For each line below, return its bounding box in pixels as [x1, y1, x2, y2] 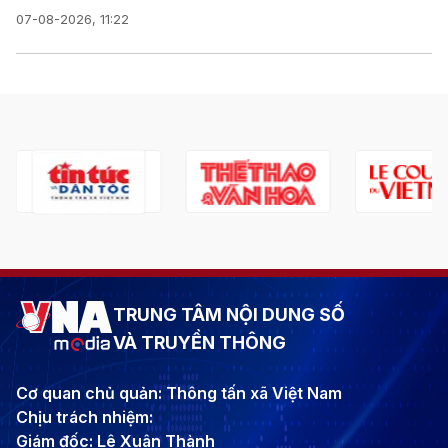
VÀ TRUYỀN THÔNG [113, 332, 286, 354]
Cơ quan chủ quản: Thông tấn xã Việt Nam [16, 383, 342, 404]
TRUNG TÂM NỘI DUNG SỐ [113, 304, 345, 326]
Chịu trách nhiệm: [16, 407, 153, 428]
